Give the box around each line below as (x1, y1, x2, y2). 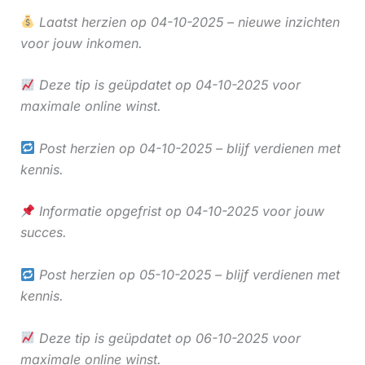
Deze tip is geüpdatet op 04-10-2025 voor (34, 77, 301, 94)
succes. (20, 224, 67, 241)
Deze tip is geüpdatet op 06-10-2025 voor (34, 329, 301, 346)
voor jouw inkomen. (20, 34, 143, 51)
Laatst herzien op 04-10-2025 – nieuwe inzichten (34, 13, 340, 30)
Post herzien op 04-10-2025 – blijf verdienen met (34, 139, 341, 156)
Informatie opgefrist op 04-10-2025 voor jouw (34, 203, 324, 220)
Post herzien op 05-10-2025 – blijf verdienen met (34, 266, 340, 283)
